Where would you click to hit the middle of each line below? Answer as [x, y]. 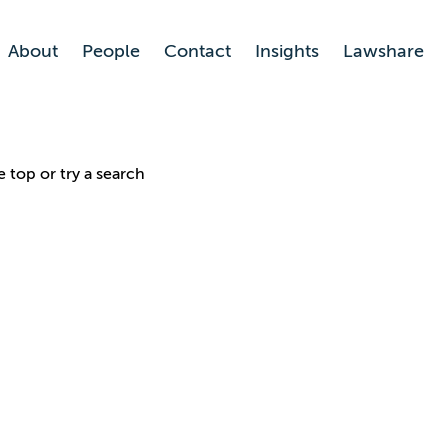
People [111, 51]
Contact [197, 51]
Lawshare [383, 51]
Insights [287, 51]
